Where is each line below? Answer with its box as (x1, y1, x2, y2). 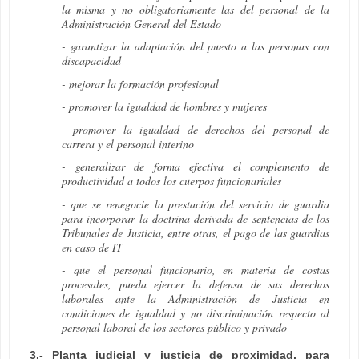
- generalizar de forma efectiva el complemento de (62, 159, 329, 175)
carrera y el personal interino (62, 135, 194, 151)
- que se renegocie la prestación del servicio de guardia (62, 196, 329, 212)
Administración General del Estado (62, 15, 221, 31)
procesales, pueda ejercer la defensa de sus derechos (62, 276, 329, 292)
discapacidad (62, 53, 121, 69)
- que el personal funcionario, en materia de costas (62, 262, 329, 278)
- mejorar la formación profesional (62, 75, 219, 91)
